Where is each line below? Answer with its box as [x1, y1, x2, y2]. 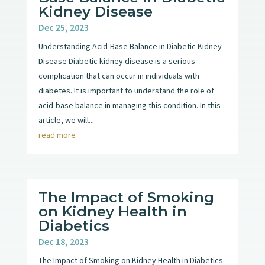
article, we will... [38, 115, 94, 126]
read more [38, 130, 76, 141]
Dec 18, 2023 [38, 235, 89, 248]
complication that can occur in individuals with [38, 70, 199, 82]
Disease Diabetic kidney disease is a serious [38, 56, 195, 67]
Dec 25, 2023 [38, 21, 89, 34]
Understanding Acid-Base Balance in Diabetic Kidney [38, 41, 222, 52]
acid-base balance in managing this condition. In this [38, 100, 221, 111]
